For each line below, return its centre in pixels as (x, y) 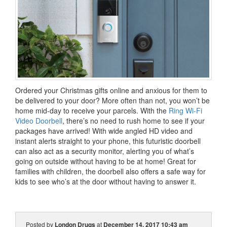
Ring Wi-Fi (185, 110)
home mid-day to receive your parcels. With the (92, 110)
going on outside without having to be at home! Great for (106, 161)
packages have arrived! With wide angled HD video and (104, 130)
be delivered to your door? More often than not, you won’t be (112, 100)
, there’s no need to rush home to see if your (134, 120)
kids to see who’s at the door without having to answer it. (106, 181)
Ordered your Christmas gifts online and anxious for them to (111, 90)
